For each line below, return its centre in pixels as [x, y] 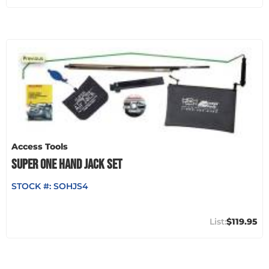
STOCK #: [32, 186]
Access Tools [40, 146]
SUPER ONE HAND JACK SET [67, 164]
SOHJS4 [71, 186]
